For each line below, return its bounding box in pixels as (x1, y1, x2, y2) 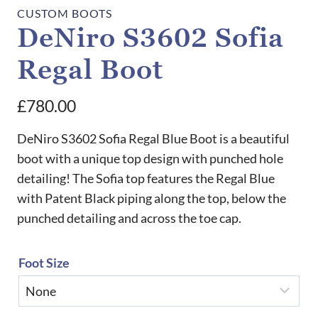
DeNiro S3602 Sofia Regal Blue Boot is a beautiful (17, 131, 290, 147)
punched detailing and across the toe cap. (17, 210, 241, 226)
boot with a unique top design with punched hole (17, 150, 283, 167)
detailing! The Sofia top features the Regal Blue (17, 170, 275, 187)
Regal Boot (17, 53, 163, 87)
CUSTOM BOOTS (17, 6, 112, 20)
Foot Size (18, 254, 70, 270)
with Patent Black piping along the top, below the (17, 190, 286, 207)
